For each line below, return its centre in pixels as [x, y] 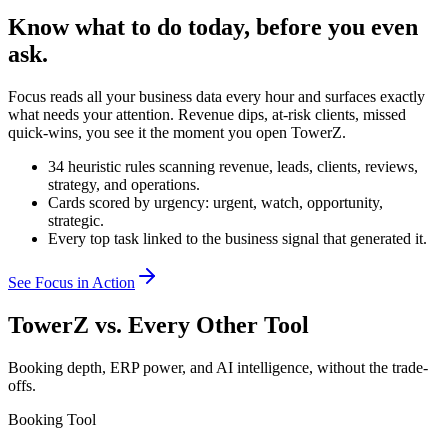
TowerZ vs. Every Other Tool [158, 324]
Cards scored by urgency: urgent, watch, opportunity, [215, 202]
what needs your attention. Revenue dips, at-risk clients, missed [207, 114]
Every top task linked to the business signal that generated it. [237, 238]
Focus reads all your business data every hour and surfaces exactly [216, 96]
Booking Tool [52, 419]
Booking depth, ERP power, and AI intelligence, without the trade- [218, 367]
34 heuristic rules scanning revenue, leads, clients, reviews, [233, 166]
